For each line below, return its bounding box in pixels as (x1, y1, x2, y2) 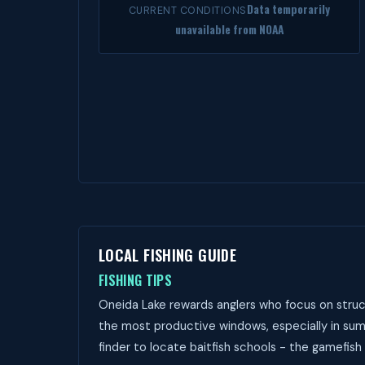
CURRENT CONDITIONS (128, 4, 247, 17)
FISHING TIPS (99, 270, 172, 290)
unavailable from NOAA (174, 21, 284, 37)
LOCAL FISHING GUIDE (99, 244, 236, 266)
